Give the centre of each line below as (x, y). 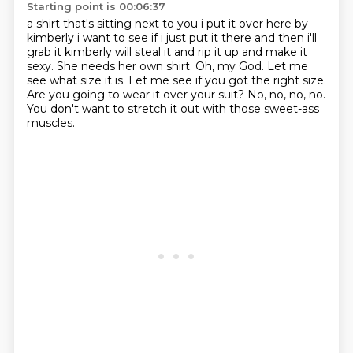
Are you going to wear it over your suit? (137, 95)
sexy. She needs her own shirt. (111, 66)
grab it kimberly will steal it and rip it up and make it (167, 52)
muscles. (50, 123)
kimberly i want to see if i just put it (124, 38)
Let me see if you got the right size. (227, 80)
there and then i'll (269, 38)
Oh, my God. (231, 66)
